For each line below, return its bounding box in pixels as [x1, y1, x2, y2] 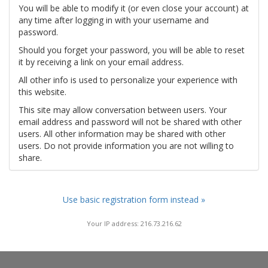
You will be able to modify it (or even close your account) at [19, 2, 249, 14]
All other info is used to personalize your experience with [19, 74, 237, 86]
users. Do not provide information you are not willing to [19, 140, 234, 151]
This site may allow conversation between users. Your [19, 104, 227, 115]
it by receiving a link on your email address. [19, 56, 184, 68]
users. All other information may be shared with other [19, 128, 226, 139]
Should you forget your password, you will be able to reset [19, 44, 245, 56]
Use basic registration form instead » [63, 194, 205, 205]
